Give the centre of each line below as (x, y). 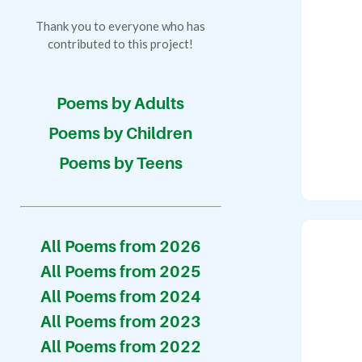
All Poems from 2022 (120, 347)
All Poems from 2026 (120, 247)
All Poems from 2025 (120, 272)
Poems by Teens (120, 163)
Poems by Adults (121, 103)
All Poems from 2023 (120, 322)
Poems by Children (121, 133)
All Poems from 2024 (120, 297)
